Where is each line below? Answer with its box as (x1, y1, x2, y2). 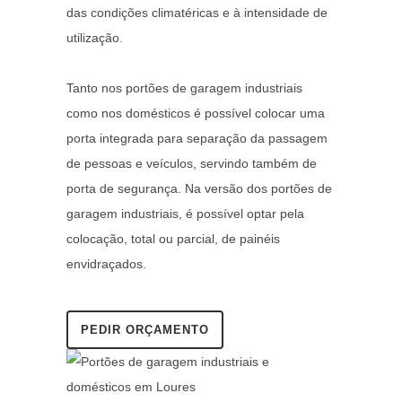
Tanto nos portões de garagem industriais (66, 80, 302, 95)
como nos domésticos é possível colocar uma (66, 105, 325, 120)
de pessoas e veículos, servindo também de (66, 155, 317, 170)
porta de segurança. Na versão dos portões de (66, 180, 332, 196)
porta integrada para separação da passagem (66, 130, 328, 145)
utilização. (66, 30, 123, 45)
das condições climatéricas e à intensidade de (66, 4, 328, 20)
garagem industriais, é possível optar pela (66, 205, 304, 221)
